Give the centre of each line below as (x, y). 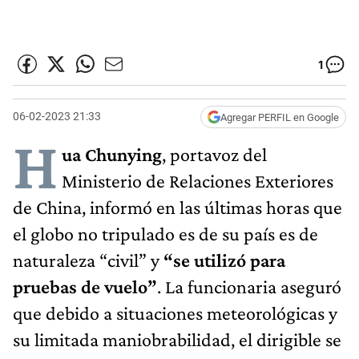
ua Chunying (112, 154)
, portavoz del (214, 154)
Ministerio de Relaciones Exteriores (198, 180)
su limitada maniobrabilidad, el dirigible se (177, 339)
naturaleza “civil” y (86, 260)
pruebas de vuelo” (85, 286)
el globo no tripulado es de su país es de (165, 233)
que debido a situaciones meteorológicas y (175, 313)
